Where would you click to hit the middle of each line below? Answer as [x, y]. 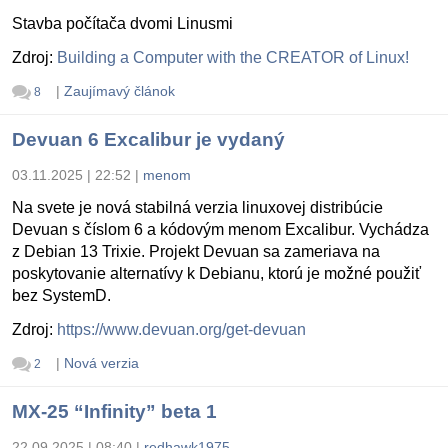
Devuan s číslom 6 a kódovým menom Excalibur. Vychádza [220, 229]
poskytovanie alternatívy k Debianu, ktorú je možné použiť [216, 273]
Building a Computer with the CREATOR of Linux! [233, 57]
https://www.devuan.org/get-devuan [181, 329]
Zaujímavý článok [119, 90]
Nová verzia [101, 362]
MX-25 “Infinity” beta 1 [114, 412]
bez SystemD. [61, 295]
